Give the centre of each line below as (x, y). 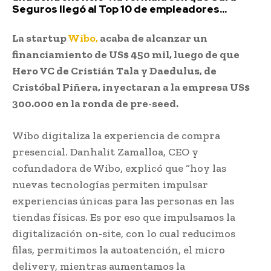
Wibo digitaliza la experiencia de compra (116, 135)
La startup (40, 38)
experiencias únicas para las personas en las (123, 201)
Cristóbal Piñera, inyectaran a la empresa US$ (131, 87)
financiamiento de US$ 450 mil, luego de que (126, 54)
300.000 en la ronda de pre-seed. (95, 103)
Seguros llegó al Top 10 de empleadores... (119, 9)
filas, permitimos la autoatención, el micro (119, 250)
